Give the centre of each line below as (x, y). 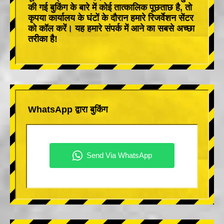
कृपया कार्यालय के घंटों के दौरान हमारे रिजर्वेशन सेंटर (111, 18)
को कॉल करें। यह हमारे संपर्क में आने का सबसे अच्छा (111, 28)
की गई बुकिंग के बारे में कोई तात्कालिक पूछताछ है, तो (110, 7)
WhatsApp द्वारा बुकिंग (68, 109)
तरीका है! (43, 39)
